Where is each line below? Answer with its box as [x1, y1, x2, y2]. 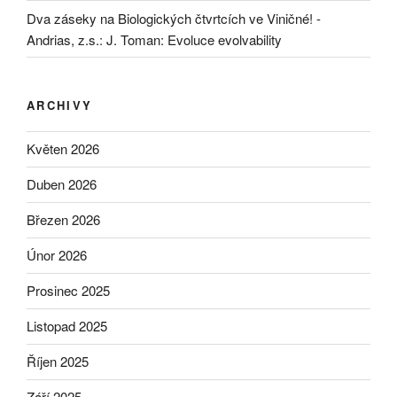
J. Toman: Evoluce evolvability [106, 29, 282, 49]
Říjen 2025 [27, 352, 89, 371]
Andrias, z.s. [27, 29, 99, 49]
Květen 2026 [27, 139, 99, 159]
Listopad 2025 [27, 316, 107, 336]
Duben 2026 [27, 175, 97, 194]
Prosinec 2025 [27, 281, 110, 300]
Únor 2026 [27, 245, 87, 265]
